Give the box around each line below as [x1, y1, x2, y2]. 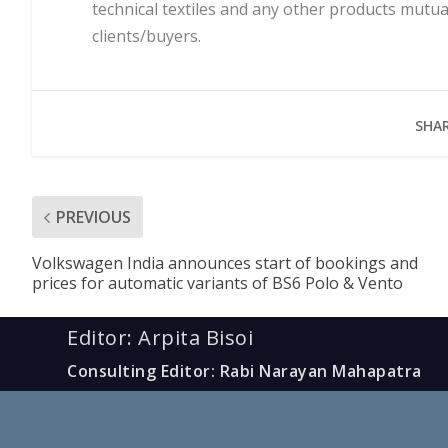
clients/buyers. [92, 25, 201, 48]
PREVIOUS [56, 206, 131, 229]
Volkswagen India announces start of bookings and [32, 252, 418, 275]
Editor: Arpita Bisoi [67, 324, 254, 352]
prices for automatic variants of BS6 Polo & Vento [32, 272, 403, 295]
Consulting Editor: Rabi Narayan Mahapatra [67, 360, 422, 383]
